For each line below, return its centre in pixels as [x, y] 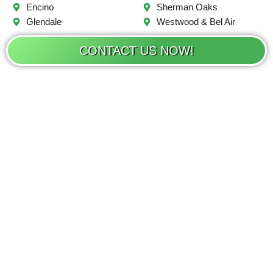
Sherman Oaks [187, 7]
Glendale [44, 22]
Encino [40, 7]
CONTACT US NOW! [136, 51]
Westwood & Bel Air [196, 22]
